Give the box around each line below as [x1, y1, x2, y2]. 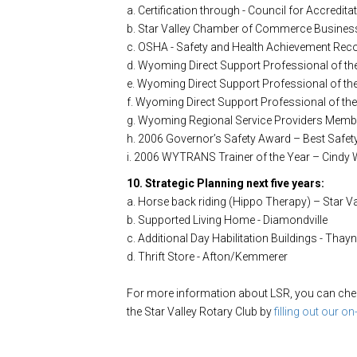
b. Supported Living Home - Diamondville [127, 213, 328, 226]
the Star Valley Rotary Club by [127, 304, 274, 318]
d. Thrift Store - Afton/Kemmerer [127, 249, 288, 263]
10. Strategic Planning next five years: [127, 176, 324, 190]
